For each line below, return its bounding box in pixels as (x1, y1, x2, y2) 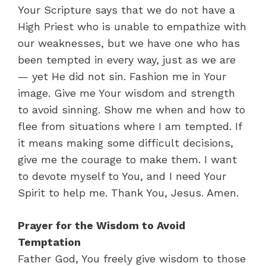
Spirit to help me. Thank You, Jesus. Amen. (18, 186, 239, 199)
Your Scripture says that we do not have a (18, 3, 235, 16)
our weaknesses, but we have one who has (18, 36, 240, 49)
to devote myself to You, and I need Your (18, 169, 226, 182)
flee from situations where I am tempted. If (18, 119, 242, 132)
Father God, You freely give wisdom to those (18, 252, 246, 265)
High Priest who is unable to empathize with (18, 20, 246, 33)
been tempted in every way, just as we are (18, 53, 236, 66)
